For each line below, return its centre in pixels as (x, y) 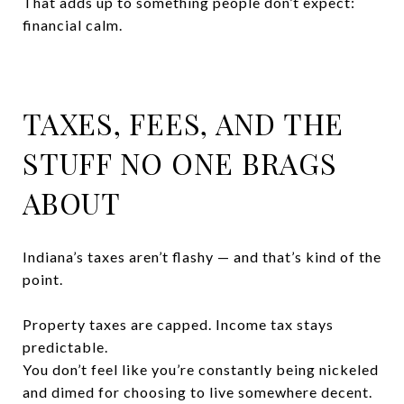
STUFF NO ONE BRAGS (180, 162)
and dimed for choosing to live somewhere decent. (197, 391)
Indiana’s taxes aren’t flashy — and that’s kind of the (202, 256)
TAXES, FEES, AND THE (183, 123)
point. (43, 279)
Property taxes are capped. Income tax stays (178, 324)
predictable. (65, 346)
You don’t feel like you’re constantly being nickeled (201, 369)
